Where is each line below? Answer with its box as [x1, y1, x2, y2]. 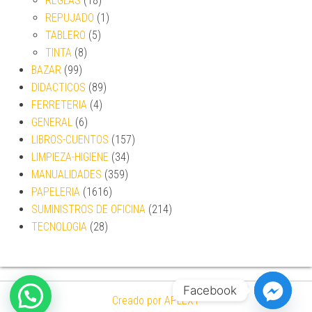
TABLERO [45, 28, 86, 42]
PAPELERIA [31, 185, 80, 198]
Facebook [183, 283, 237, 297]
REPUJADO [45, 10, 94, 24]
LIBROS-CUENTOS [31, 132, 109, 146]
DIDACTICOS [31, 80, 86, 94]
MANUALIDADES [31, 167, 102, 181]
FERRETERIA [31, 97, 87, 111]
